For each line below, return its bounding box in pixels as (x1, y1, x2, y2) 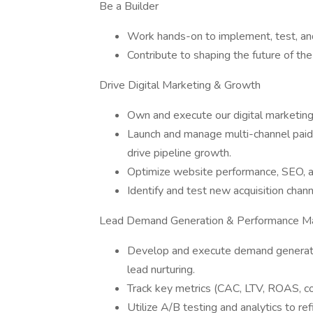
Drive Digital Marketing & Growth (99, 78, 261, 93)
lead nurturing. (127, 262, 195, 277)
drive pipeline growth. (127, 145, 231, 161)
